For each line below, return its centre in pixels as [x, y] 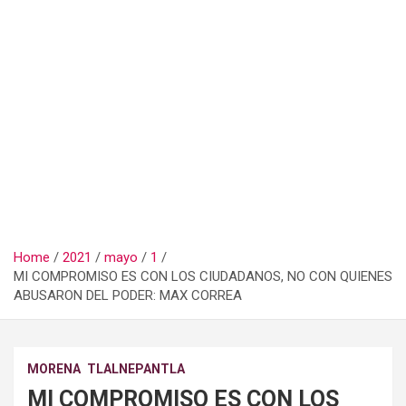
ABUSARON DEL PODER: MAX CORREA [128, 295]
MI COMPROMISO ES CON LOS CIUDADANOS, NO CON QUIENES [203, 276]
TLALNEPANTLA [136, 368]
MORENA [54, 368]
